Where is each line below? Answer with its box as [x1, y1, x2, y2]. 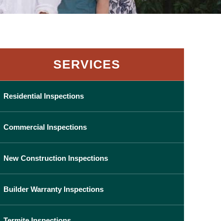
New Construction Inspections [3, 154, 108, 163]
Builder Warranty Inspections [3, 185, 104, 194]
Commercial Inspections [3, 123, 87, 132]
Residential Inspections [3, 92, 84, 101]
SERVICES [53, 57, 120, 72]
